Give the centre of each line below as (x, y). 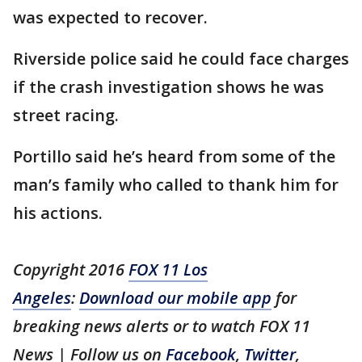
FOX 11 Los (168, 269)
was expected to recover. (112, 17)
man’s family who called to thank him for (176, 185)
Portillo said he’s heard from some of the (174, 156)
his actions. (58, 213)
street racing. (68, 115)
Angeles (42, 298)
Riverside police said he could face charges (181, 59)
